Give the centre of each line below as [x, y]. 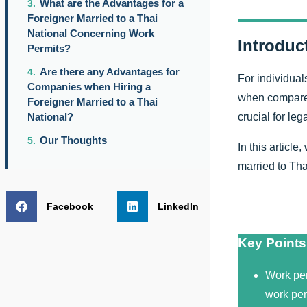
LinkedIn [178, 207]
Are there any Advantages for [109, 71]
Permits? [49, 49]
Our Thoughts [73, 140]
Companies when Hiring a [89, 86]
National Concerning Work [90, 34]
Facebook [70, 207]
